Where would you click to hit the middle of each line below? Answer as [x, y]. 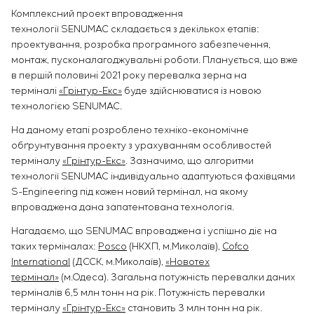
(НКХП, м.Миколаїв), [175, 246]
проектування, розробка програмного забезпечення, [141, 45]
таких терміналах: [55, 246]
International [41, 262]
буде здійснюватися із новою [192, 91]
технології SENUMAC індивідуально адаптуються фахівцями [153, 176]
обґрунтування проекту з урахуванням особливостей [141, 145]
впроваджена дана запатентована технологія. [123, 207]
